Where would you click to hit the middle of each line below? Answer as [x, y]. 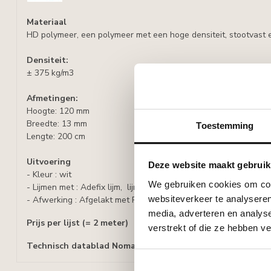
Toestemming [225, 125]
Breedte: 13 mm [57, 124]
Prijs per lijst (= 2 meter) [77, 223]
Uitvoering [49, 162]
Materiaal [47, 22]
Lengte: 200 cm [56, 136]
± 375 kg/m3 [50, 73]
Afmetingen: [52, 98]
